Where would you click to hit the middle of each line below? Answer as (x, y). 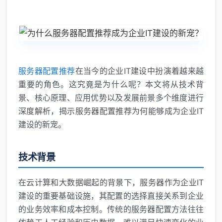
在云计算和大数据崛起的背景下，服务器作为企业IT (111, 183)
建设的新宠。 (42, 125)
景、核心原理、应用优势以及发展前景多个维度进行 (111, 98)
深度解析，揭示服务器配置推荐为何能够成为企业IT (111, 111)
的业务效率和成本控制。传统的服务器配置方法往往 (111, 209)
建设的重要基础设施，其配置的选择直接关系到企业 (111, 196)
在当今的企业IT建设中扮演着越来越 (139, 71)
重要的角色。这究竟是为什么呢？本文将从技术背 (111, 84)
